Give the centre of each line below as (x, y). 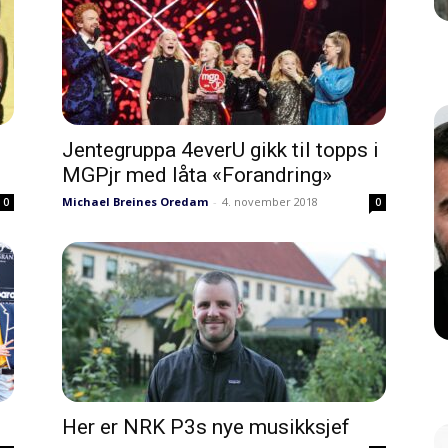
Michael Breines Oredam (135, 201)
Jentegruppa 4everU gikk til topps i (220, 150)
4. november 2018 (270, 201)
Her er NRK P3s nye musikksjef (206, 427)
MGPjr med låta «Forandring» (197, 175)
